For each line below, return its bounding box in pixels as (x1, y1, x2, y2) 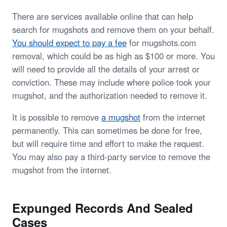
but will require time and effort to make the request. (12, 137, 204, 149)
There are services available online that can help (12, 10, 193, 23)
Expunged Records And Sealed (12, 199, 193, 216)
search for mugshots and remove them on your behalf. (12, 23, 214, 36)
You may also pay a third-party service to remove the (12, 150, 210, 163)
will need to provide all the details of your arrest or (12, 63, 200, 75)
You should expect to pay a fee (12, 36, 127, 49)
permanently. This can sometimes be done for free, (12, 124, 202, 136)
